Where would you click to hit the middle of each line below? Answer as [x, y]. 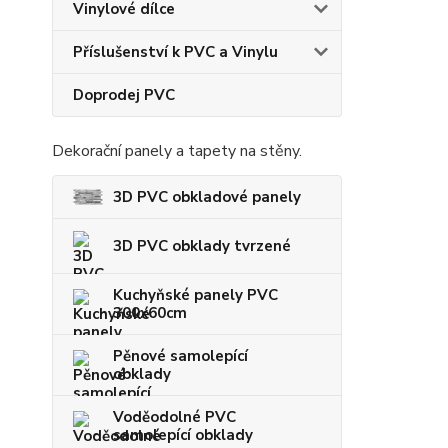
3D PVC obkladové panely [207, 197]
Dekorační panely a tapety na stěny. [177, 151]
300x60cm [150, 313]
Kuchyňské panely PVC [195, 295]
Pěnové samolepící [180, 356]
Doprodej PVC [124, 95]
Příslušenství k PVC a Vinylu [175, 52]
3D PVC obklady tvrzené [202, 246]
